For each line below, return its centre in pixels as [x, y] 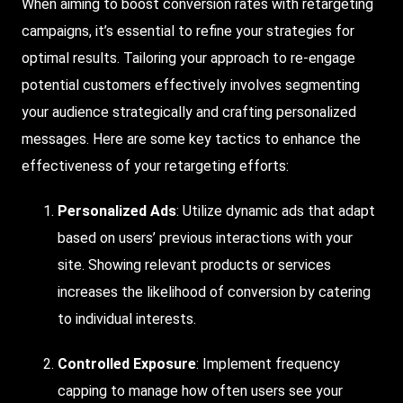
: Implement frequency [268, 364]
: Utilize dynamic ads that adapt [276, 211]
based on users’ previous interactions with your [205, 238]
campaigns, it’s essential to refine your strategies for [188, 31]
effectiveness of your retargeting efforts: [155, 166]
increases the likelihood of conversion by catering [214, 292]
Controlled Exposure [127, 364]
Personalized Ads [117, 211]
